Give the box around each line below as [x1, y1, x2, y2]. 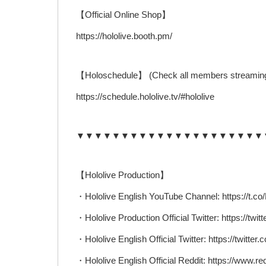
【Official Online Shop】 [76, 9, 170, 20]
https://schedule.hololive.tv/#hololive [76, 91, 214, 102]
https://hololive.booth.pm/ [76, 31, 172, 42]
